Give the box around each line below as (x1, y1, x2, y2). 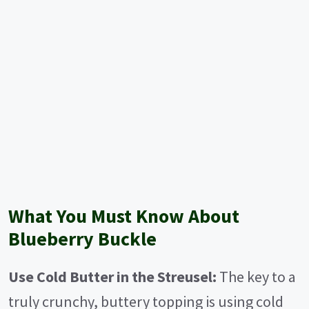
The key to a (217, 267, 296, 287)
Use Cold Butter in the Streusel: (8, 267, 217, 287)
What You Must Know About (8, 203, 239, 229)
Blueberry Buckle (8, 226, 157, 252)
